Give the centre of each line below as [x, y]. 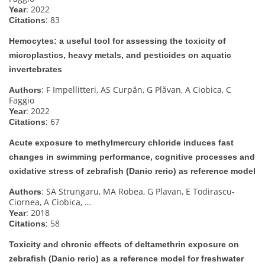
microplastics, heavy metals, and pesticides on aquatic [120, 55]
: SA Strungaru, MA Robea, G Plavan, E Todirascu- [138, 191]
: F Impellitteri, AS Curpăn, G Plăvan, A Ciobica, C [136, 89]
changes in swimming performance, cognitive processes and [132, 156]
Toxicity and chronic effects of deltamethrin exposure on [124, 244]
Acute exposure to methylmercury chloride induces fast [121, 142]
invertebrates [35, 69]
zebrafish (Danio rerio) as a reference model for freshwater [126, 258]
